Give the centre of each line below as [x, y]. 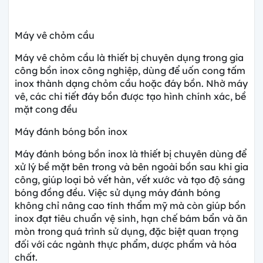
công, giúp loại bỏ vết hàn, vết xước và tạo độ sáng [130, 179]
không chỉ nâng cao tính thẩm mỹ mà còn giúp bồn [130, 205]
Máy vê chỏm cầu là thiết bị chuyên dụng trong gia [129, 57]
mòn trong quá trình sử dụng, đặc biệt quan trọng [127, 231]
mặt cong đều [46, 109]
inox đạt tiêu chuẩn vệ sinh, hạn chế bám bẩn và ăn [131, 218]
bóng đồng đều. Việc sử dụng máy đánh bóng [117, 192]
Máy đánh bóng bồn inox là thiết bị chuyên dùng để [131, 154]
